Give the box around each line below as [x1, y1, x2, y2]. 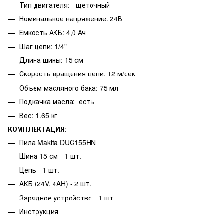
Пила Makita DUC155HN [19, 137, 96, 147]
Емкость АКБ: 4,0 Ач [19, 27, 86, 37]
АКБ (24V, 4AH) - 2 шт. [19, 179, 91, 189]
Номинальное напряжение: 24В [19, 13, 122, 23]
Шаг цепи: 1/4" [19, 41, 67, 51]
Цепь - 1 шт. [19, 164, 59, 175]
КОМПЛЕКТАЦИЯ [8, 124, 65, 134]
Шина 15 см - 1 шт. [19, 151, 81, 161]
